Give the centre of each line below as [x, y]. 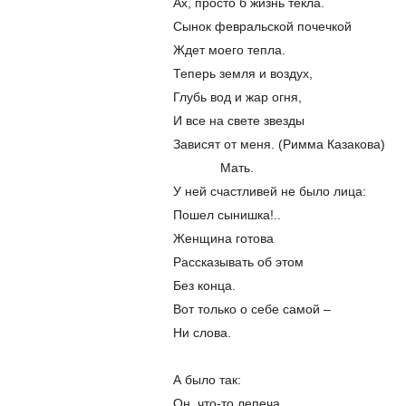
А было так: [207, 380]
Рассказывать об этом [238, 262]
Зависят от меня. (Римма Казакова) [279, 145]
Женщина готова [223, 239]
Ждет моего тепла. [229, 50]
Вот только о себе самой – [252, 309]
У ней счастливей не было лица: [270, 192]
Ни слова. [202, 333]
